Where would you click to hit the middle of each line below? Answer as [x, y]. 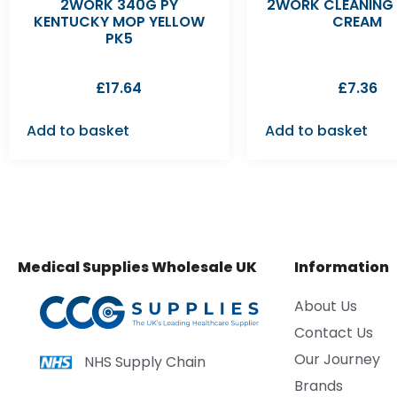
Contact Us [334, 332]
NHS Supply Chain [145, 362]
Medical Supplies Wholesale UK [137, 267]
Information [342, 267]
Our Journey [338, 359]
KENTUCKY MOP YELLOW [119, 21]
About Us [326, 306]
